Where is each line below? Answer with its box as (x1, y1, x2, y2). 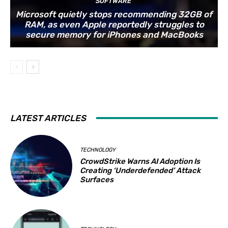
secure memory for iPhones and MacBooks (25, 29, 203, 40)
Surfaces (80, 175, 114, 185)
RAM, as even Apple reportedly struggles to (24, 19, 204, 30)
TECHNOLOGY (80, 147, 116, 154)
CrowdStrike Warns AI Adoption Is (80, 157, 201, 166)
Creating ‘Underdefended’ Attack (80, 166, 201, 176)
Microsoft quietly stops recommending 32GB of (16, 9, 212, 19)
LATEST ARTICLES (10, 112, 86, 123)
